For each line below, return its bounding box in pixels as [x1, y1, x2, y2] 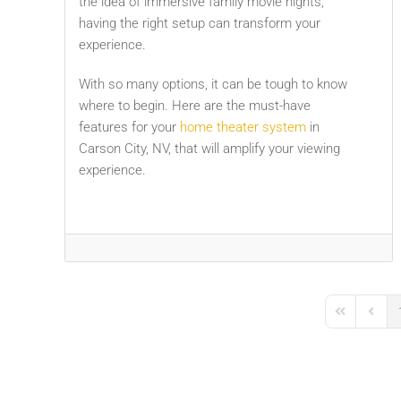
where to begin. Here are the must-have [79, 97, 311, 114]
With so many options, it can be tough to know [79, 75, 347, 92]
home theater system [180, 118, 306, 135]
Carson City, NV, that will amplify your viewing [79, 140, 340, 157]
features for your [79, 118, 180, 135]
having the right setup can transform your [79, 14, 320, 31]
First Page [331, 311, 388, 327]
